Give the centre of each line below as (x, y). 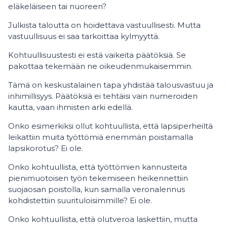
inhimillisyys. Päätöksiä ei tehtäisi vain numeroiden (103, 96)
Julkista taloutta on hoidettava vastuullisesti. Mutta (104, 25)
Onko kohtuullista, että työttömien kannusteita (98, 167)
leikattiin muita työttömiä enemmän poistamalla (101, 137)
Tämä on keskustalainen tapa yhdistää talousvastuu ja (111, 85)
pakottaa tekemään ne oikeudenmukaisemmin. (100, 66)
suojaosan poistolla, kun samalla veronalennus (97, 189)
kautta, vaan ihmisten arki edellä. (70, 107)
